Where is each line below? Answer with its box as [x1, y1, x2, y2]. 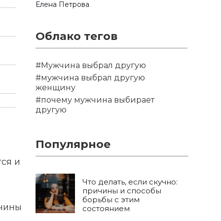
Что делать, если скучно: [82, 177, 178, 186]
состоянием [82, 204, 130, 213]
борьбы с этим [82, 195, 140, 204]
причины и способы [82, 186, 161, 195]
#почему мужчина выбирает [36, 95, 154, 105]
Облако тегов [36, 30, 117, 43]
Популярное [36, 138, 110, 151]
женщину [36, 83, 75, 92]
